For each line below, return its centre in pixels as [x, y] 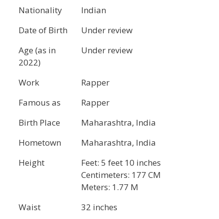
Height [32, 163]
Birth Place [39, 123]
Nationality [40, 10]
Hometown [40, 143]
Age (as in [37, 50]
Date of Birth [43, 30]
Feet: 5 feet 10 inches [121, 163]
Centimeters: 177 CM [121, 175]
